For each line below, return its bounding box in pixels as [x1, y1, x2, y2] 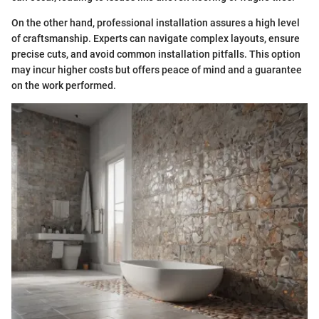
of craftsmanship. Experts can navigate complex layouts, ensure [11, 33, 300, 45]
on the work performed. [11, 80, 116, 92]
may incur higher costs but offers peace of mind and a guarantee [11, 64, 302, 76]
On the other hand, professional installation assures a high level [11, 17, 300, 29]
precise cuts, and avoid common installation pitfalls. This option [11, 48, 300, 61]
